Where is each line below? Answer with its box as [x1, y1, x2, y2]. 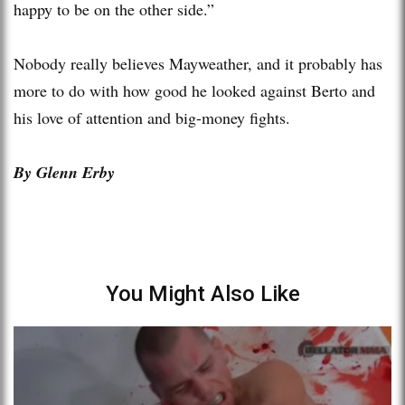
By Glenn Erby [14, 160, 115, 184]
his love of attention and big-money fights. [14, 106, 290, 128]
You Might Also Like [105, 280, 300, 306]
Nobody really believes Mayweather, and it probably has [14, 52, 382, 74]
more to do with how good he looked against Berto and [14, 79, 375, 101]
